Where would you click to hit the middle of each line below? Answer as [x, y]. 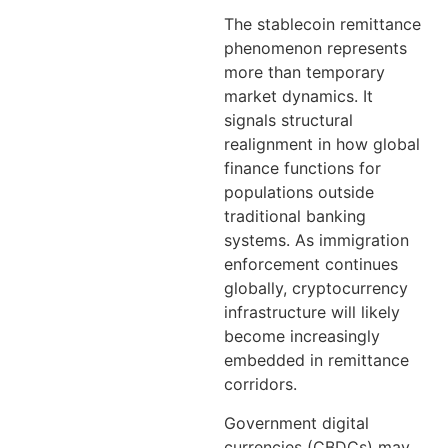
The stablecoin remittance [322, 24]
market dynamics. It [298, 96]
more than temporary [304, 72]
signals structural [288, 120]
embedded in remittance [316, 360]
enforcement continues [311, 264]
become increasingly [302, 336]
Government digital [296, 422]
